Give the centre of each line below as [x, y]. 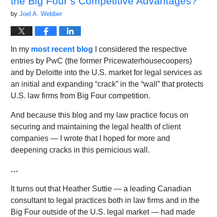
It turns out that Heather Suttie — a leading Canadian [101, 189]
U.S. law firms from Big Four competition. [81, 96]
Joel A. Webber [41, 14]
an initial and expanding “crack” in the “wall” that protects [107, 84]
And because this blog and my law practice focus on [100, 115]
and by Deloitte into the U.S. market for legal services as [107, 73]
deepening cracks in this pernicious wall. [80, 150]
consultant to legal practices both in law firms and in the [105, 201]
